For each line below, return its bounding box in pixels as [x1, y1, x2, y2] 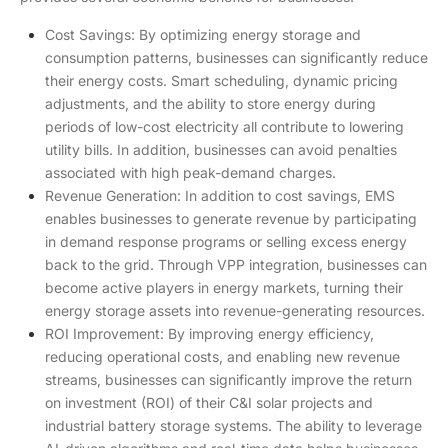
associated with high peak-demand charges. [45, 163, 336, 181]
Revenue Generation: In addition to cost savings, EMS [45, 186, 395, 204]
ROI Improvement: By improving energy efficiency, [45, 324, 374, 342]
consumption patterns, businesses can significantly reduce [45, 48, 428, 66]
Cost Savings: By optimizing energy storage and [45, 25, 361, 43]
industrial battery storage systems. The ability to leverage [45, 416, 422, 434]
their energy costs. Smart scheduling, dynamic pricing [45, 71, 398, 89]
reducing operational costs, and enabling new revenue [45, 347, 400, 365]
